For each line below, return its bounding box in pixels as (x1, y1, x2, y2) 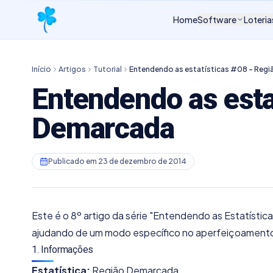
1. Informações (32, 244, 93, 255)
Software (197, 14, 236, 25)
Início (32, 65, 51, 74)
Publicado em (48, 157, 98, 166)
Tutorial (93, 65, 122, 74)
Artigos (58, 65, 86, 74)
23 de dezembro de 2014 (98, 157, 186, 166)
